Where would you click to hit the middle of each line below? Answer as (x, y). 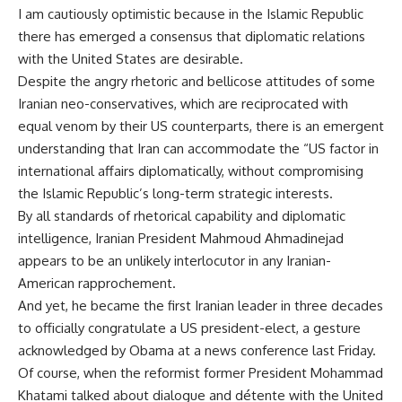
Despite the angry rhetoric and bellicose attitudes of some (197, 81)
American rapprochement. (97, 283)
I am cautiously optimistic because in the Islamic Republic (191, 14)
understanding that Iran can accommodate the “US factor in (198, 149)
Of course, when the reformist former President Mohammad (201, 373)
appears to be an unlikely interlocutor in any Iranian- (175, 261)
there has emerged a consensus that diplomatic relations (192, 36)
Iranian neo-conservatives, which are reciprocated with (183, 104)
